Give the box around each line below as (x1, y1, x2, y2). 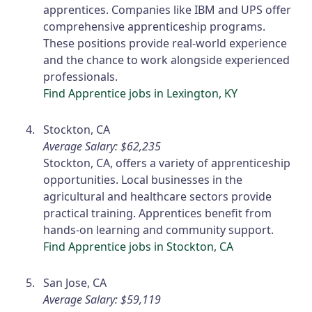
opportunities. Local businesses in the (43, 172, 243, 188)
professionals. (43, 69, 118, 85)
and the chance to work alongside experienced (43, 52, 290, 68)
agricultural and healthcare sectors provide (43, 189, 272, 205)
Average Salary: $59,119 (43, 292, 162, 308)
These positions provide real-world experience (43, 36, 288, 52)
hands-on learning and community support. (43, 222, 274, 238)
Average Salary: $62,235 (43, 139, 162, 155)
